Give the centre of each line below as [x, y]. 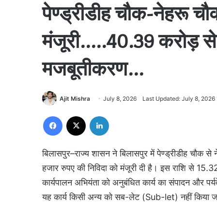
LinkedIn [121, 116]
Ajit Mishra [75, 99]
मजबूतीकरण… [93, 70]
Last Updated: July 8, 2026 [179, 99]
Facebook [77, 116]
